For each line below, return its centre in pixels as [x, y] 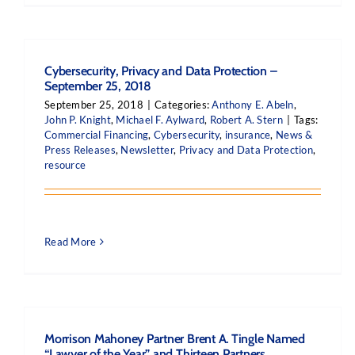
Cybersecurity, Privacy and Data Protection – [161, 71]
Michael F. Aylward [160, 120]
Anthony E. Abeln [253, 105]
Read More [71, 242]
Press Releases [80, 150]
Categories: [183, 105]
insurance [248, 135]
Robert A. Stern [246, 120]
